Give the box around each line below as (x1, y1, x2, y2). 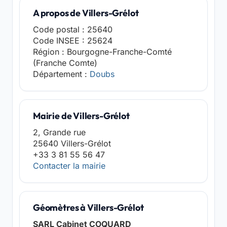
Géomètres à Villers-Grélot (33, 202, 144, 213)
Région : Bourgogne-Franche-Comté (33, 47, 172, 57)
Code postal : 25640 (33, 24, 112, 34)
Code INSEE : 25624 (33, 35, 112, 46)
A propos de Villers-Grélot (33, 7, 139, 19)
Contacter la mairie (33, 161, 105, 171)
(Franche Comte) (33, 58, 97, 68)
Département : (33, 69, 90, 79)
